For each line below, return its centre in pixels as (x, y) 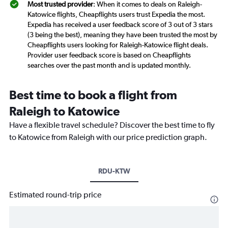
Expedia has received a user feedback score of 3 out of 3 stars (120, 25)
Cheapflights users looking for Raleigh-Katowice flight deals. (118, 45)
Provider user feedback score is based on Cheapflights (109, 55)
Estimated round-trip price (55, 195)
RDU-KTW (114, 171)
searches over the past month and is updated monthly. (109, 65)
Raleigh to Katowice (64, 111)
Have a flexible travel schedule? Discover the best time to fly (112, 125)
